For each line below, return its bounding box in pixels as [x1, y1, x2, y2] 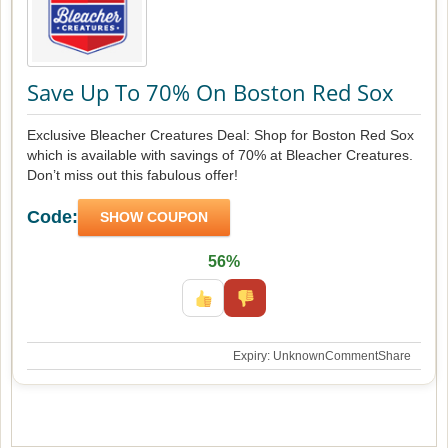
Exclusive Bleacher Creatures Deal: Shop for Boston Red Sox [27, 126, 414, 143]
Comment [325, 348, 378, 363]
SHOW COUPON [100, 208, 208, 225]
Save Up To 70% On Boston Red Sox [27, 76, 394, 107]
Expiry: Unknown [233, 348, 325, 363]
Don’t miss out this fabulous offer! [27, 166, 238, 183]
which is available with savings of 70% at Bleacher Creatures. [27, 146, 413, 163]
